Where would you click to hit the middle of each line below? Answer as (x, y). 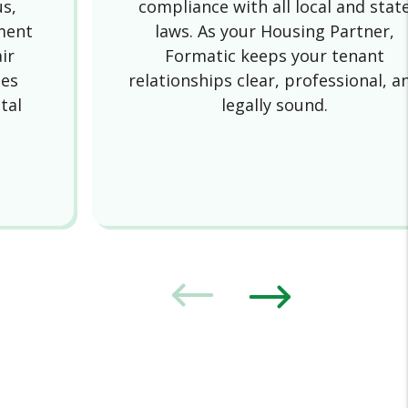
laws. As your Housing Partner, (274, 31)
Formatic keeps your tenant (274, 56)
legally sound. (274, 105)
